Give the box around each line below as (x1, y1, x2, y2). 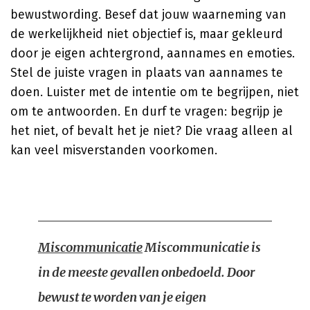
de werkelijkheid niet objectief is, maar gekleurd (10, 26, 283, 42)
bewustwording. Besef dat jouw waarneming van (10, 7, 286, 22)
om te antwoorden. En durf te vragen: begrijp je (10, 104, 283, 119)
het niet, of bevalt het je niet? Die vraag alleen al (10, 123, 293, 138)
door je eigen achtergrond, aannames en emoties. (10, 46, 295, 61)
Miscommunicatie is (143, 239, 261, 255)
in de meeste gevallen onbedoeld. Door (38, 264, 255, 280)
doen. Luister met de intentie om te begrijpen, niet (10, 84, 299, 100)
